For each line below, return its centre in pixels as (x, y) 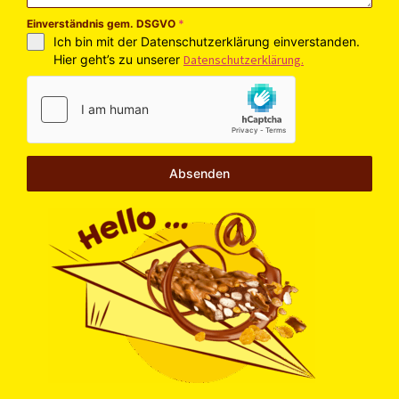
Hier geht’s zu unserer (118, 59)
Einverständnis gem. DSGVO (102, 23)
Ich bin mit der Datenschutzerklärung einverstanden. (207, 41)
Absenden (199, 173)
